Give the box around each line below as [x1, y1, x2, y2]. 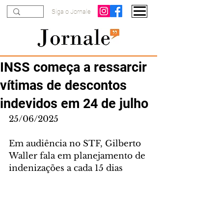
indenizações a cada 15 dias [9, 163, 123, 173]
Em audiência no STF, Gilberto [9, 138, 143, 149]
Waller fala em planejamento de [9, 151, 148, 161]
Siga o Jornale [52, 8, 91, 15]
